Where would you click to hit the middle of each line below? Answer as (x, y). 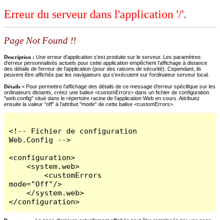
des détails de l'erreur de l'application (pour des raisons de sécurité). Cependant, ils (103, 69)
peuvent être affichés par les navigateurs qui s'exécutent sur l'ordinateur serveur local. (107, 74)
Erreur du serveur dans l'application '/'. (95, 14)
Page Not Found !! (40, 41)
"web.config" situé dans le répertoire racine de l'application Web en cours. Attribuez (102, 98)
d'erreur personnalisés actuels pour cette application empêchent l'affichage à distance (106, 63)
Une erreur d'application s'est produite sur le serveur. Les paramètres (118, 57)
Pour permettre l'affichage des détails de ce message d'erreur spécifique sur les (121, 86)
